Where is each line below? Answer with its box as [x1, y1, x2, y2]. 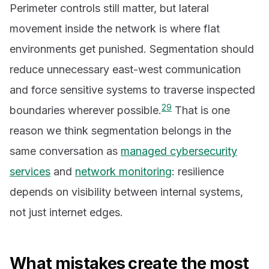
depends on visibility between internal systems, [10, 186, 243, 199]
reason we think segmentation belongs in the [10, 124, 231, 138]
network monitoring [75, 165, 172, 178]
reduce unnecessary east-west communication [10, 63, 241, 76]
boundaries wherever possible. [10, 104, 162, 117]
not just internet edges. [10, 206, 123, 219]
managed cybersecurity [121, 145, 237, 158]
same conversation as [10, 145, 121, 158]
